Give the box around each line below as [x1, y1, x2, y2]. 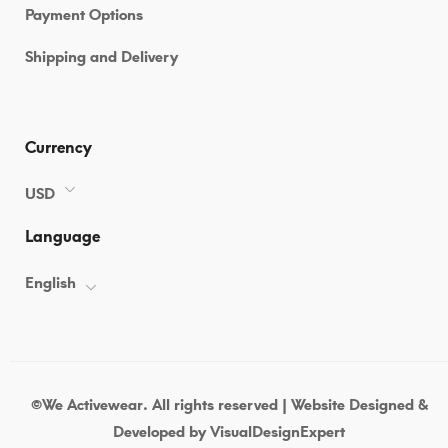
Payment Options [25, 5, 143, 24]
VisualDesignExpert [210, 422, 345, 441]
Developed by [113, 422, 210, 441]
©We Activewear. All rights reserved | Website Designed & [30, 395, 428, 414]
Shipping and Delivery [25, 47, 178, 66]
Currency [25, 137, 92, 157]
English [25, 273, 76, 292]
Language [25, 226, 100, 246]
